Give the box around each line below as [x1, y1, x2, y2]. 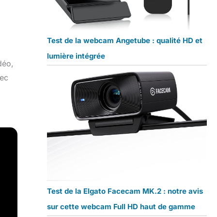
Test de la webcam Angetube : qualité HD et [46, 35, 202, 45]
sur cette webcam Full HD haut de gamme [46, 202, 195, 212]
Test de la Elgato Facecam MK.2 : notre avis [46, 186, 203, 196]
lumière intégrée [46, 51, 105, 61]
